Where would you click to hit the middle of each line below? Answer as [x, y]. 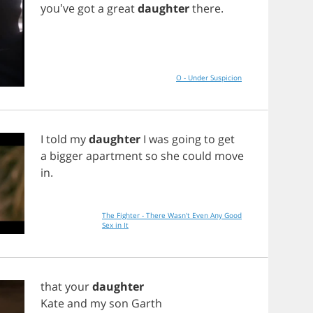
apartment [114, 156]
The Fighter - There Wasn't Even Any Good [172, 215]
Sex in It [115, 225]
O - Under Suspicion [209, 78]
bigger [66, 156]
